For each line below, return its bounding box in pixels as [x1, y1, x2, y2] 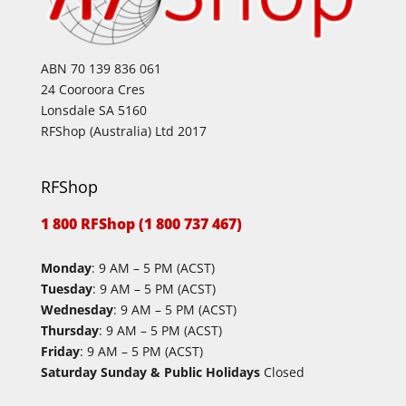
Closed [259, 362, 304, 381]
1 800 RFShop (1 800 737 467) [40, 213, 242, 234]
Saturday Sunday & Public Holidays [40, 362, 260, 381]
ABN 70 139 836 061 [40, 59, 161, 77]
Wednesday [40, 300, 113, 318]
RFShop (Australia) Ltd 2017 [40, 121, 207, 140]
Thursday [40, 321, 99, 339]
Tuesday [40, 279, 92, 297]
